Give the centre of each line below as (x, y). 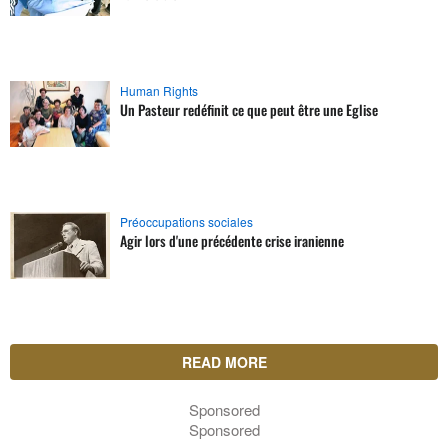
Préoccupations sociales (186, 221)
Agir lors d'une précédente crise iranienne (232, 240)
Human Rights (159, 90)
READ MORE (224, 361)
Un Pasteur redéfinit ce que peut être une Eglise (249, 109)
